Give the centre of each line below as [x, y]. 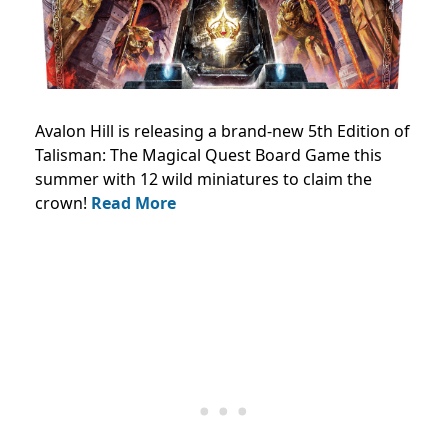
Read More [133, 202]
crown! [63, 202]
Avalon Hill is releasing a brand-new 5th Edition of [222, 130]
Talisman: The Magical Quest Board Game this [208, 154]
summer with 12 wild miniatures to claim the [203, 178]
